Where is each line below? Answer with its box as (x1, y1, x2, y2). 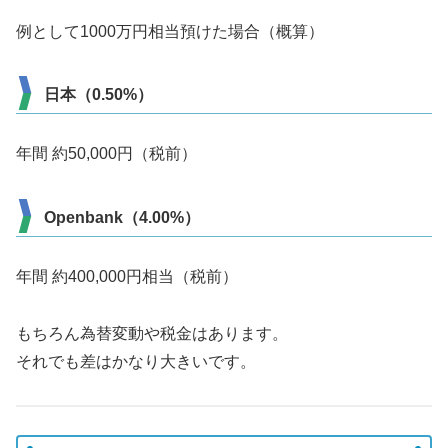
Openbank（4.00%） (44, 209, 200, 227)
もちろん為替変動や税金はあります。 (16, 324, 288, 342)
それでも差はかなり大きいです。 (16, 352, 256, 370)
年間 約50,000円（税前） (16, 145, 197, 163)
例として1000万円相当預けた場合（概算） (16, 22, 324, 40)
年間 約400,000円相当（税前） (16, 268, 238, 286)
